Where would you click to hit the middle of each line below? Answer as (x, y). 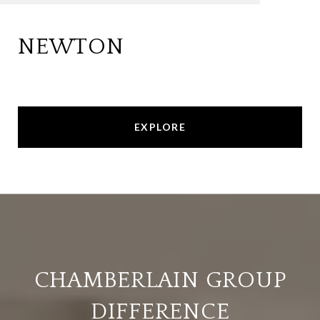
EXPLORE (160, 127)
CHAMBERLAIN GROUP (160, 281)
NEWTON (71, 47)
